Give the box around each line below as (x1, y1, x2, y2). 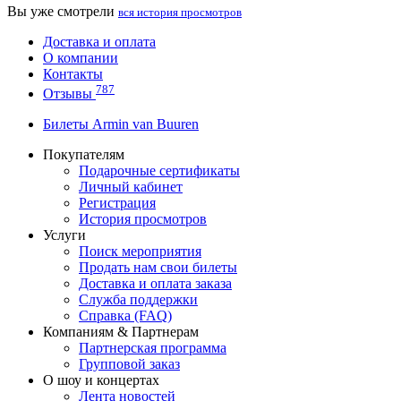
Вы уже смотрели (7, 4, 118, 20)
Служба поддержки (79, 292, 198, 308)
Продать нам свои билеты (79, 260, 237, 276)
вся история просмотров (118, 5, 242, 20)
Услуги (43, 227, 86, 243)
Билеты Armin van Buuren (43, 116, 199, 132)
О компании (43, 50, 118, 66)
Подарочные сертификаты (79, 163, 240, 179)
